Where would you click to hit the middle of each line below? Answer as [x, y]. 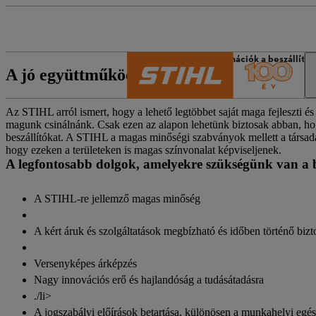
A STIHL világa [158, 60]
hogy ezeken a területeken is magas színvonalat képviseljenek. [144, 150]
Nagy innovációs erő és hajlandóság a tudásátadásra [149, 280]
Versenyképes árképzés [85, 263]
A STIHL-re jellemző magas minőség [117, 199]
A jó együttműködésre [85, 75]
